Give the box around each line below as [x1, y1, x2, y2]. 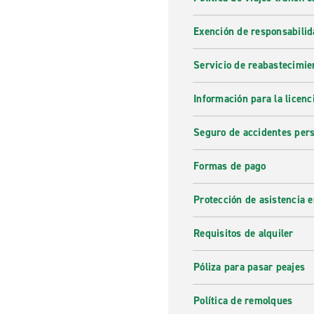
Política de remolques [193, 294, 293, 308]
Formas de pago [193, 159, 266, 173]
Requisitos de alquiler [193, 226, 294, 240]
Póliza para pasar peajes [193, 260, 305, 274]
